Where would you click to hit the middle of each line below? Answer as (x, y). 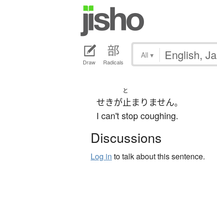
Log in (101, 156)
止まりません (148, 102)
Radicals (113, 62)
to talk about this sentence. (158, 156)
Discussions (126, 138)
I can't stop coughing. (137, 116)
